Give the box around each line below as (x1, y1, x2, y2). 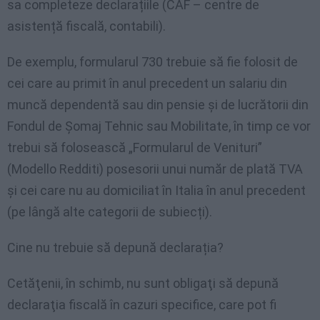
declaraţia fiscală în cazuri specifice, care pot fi (7, 296, 276, 312)
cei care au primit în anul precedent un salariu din (7, 75, 287, 91)
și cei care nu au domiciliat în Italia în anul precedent (7, 182, 306, 198)
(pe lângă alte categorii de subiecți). (7, 204, 212, 219)
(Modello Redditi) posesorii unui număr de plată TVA (7, 161, 303, 176)
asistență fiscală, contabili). (7, 18, 166, 34)
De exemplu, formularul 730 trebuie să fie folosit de (7, 54, 298, 69)
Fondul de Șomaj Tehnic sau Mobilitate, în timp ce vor (7, 118, 311, 134)
